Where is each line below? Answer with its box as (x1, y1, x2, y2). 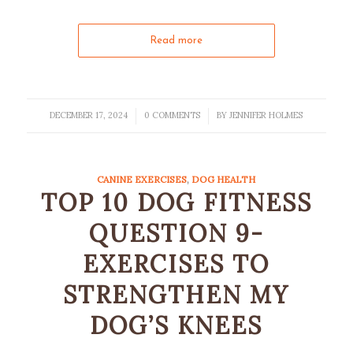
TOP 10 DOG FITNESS (40, 188, 312, 217)
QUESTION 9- (88, 218, 264, 248)
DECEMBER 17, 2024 (50, 110, 128, 121)
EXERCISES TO (83, 249, 270, 279)
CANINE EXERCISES (97, 173, 188, 185)
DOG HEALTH (191, 173, 256, 185)
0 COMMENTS (144, 110, 201, 121)
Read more (150, 35, 203, 46)
